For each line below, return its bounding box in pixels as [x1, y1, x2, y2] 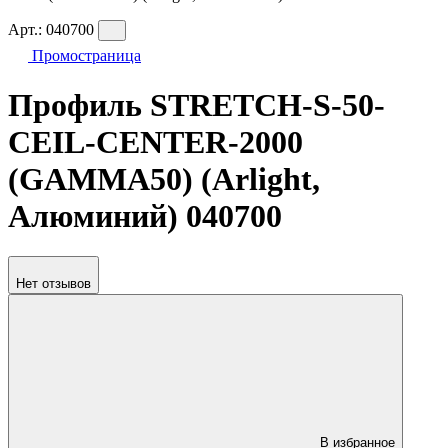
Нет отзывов [16, 276, 91, 292]
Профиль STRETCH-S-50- [8, 86, 385, 123]
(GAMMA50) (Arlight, [8, 160, 320, 197]
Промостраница [32, 47, 141, 65]
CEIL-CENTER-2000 [8, 123, 303, 160]
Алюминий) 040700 [8, 197, 282, 234]
